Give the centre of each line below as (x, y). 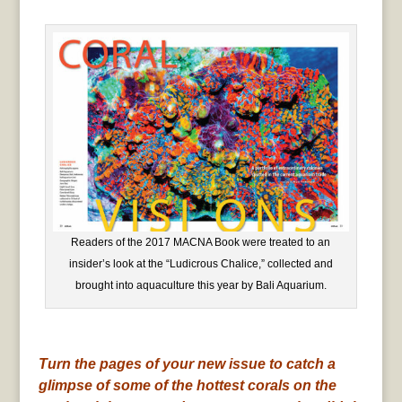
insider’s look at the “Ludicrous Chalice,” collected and (201, 264)
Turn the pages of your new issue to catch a (187, 364)
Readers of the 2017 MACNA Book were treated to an (201, 243)
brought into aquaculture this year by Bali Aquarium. (201, 286)
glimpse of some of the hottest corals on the (187, 386)
